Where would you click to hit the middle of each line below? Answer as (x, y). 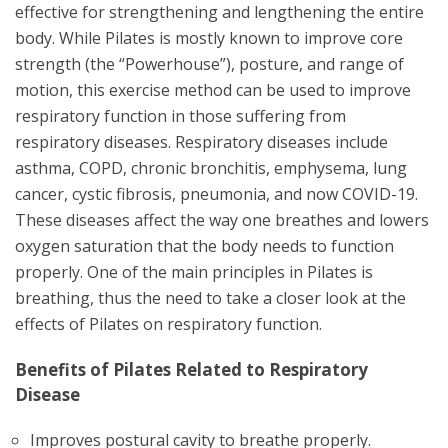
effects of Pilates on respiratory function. (168, 324)
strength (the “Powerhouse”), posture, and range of (209, 64)
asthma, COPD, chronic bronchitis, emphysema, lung (211, 168)
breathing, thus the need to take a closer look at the (210, 298)
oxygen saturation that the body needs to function (204, 246)
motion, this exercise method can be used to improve (213, 90)
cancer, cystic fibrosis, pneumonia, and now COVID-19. (218, 194)
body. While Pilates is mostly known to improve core (209, 38)
